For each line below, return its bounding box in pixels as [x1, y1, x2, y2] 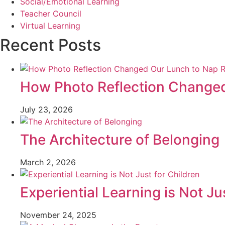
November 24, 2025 [20, 210, 96, 220]
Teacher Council [20, 9, 81, 19]
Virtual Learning [20, 21, 80, 31]
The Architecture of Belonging [20, 131, 219, 149]
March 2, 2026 [20, 157, 76, 168]
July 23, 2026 [20, 104, 73, 115]
